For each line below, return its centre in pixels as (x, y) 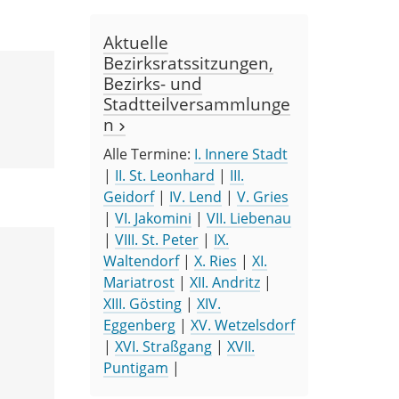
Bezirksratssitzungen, (188, 62)
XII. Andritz (225, 282)
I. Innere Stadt (241, 154)
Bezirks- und (153, 83)
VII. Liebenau (249, 218)
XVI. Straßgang (163, 346)
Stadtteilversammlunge (197, 103)
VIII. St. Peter (157, 239)
